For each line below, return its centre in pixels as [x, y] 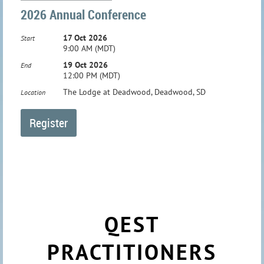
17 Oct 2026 [85, 37]
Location [33, 92]
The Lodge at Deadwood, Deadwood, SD [134, 92]
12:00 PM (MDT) [92, 75]
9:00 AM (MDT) [89, 48]
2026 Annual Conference [83, 14]
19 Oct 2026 [85, 65]
